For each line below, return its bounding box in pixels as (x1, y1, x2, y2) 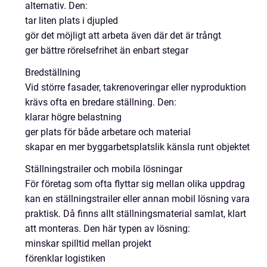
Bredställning (25, 66, 80, 78)
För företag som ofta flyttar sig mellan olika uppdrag (25, 178, 245, 190)
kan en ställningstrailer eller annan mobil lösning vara (25, 193, 250, 204)
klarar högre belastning (25, 111, 122, 123)
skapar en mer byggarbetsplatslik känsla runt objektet (25, 141, 250, 153)
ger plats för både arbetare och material (25, 126, 191, 138)
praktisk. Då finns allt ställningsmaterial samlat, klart (25, 207, 246, 219)
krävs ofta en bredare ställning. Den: (25, 96, 176, 108)
